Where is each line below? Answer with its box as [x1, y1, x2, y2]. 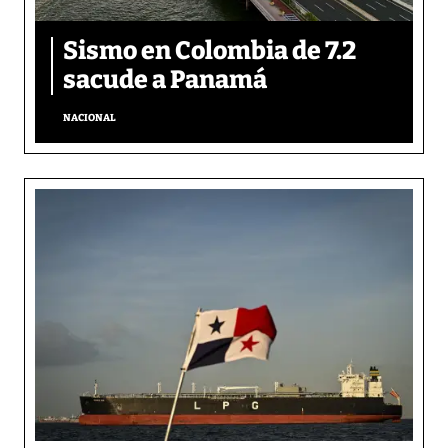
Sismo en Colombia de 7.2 [63, 35, 356, 66]
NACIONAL [63, 111, 116, 124]
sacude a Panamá [63, 64, 267, 95]
